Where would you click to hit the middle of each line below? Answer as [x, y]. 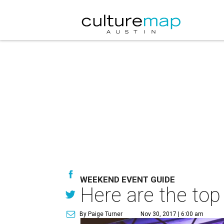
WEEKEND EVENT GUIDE [127, 179]
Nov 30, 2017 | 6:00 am [172, 214]
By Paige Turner [101, 214]
